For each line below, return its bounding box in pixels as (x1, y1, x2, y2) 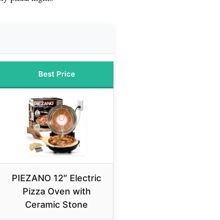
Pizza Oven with (22, 186, 91, 197)
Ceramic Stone (25, 199, 88, 210)
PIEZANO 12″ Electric (12, 173, 101, 184)
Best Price (38, 69, 75, 79)
